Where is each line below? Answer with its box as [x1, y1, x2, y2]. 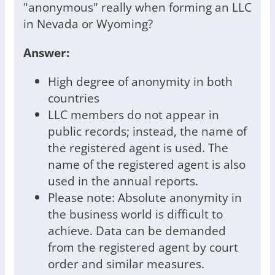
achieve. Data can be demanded [48, 222, 226, 239]
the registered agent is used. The [48, 139, 228, 157]
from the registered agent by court [48, 239, 238, 256]
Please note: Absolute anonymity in [48, 189, 242, 206]
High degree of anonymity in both [48, 73, 233, 90]
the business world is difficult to [48, 206, 223, 223]
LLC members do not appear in [48, 106, 219, 123]
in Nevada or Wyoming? [23, 15, 153, 33]
